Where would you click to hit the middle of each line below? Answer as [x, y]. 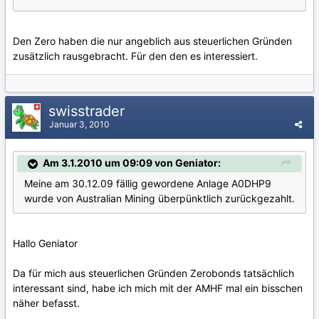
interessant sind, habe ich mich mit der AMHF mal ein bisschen [158, 288]
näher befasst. [46, 303]
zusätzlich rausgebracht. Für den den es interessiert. [135, 56]
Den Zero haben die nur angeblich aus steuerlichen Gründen [152, 41]
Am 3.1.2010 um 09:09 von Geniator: [132, 162]
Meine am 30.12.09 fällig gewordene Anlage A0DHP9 [148, 183]
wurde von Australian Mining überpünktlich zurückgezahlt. [159, 198]
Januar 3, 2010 [79, 124]
